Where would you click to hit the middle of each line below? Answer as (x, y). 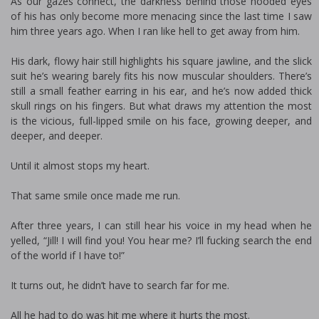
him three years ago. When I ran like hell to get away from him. (155, 31)
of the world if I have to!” (68, 255)
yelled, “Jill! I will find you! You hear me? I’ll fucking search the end (161, 240)
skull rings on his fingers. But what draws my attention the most (161, 106)
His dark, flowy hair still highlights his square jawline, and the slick (161, 61)
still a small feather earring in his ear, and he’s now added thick (161, 91)
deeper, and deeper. (57, 136)
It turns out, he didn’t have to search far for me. (120, 285)
